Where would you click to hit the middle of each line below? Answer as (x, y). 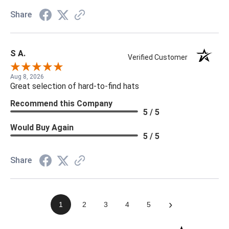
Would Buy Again (42, 127)
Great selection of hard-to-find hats (75, 86)
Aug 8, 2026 (27, 76)
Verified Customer (160, 57)
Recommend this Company (61, 103)
